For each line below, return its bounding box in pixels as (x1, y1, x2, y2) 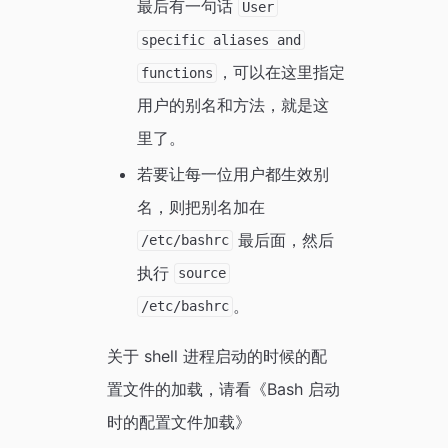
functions (141, 65, 214, 82)
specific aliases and (141, 32, 302, 49)
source (178, 265, 227, 282)
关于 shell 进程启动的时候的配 (106, 345, 327, 366)
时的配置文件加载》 (106, 411, 251, 432)
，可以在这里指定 (217, 62, 346, 83)
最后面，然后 (233, 229, 335, 250)
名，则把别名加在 (136, 196, 265, 217)
